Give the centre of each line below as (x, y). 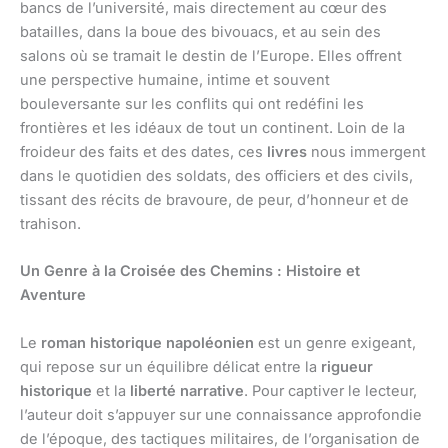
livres (287, 152)
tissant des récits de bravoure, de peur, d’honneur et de (214, 200)
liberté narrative (187, 390)
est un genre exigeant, (335, 342)
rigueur (347, 366)
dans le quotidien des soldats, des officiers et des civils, (216, 176)
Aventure (53, 295)
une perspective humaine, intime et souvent (175, 80)
